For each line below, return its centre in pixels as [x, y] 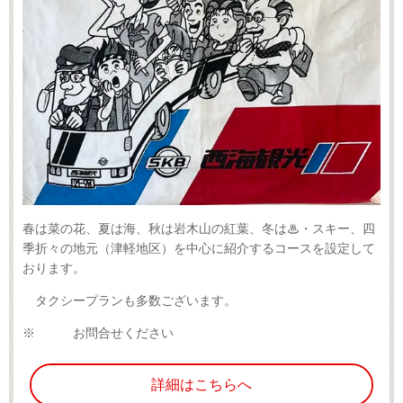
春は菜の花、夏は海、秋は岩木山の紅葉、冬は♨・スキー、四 [199, 228]
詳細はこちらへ [201, 384]
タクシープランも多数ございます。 [136, 300]
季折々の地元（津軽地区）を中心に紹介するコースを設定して [199, 248]
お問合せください [104, 332]
